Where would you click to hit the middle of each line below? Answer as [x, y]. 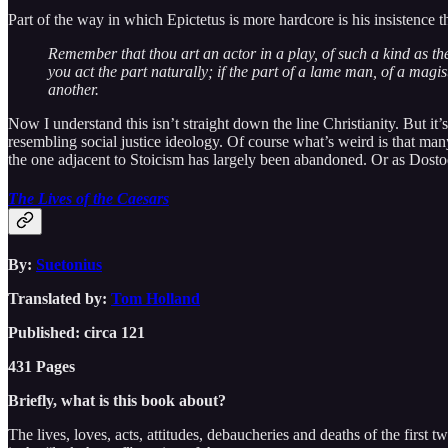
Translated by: [59, 299]
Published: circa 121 [76, 333]
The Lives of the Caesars [88, 198]
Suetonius [69, 265]
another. [73, 89]
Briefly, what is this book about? [117, 401]
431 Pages [41, 367]
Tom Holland [155, 299]
